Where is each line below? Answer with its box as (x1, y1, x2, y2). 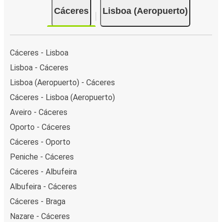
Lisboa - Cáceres (10, 62, 68, 72)
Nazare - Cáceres (10, 211, 70, 221)
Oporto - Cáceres (10, 122, 70, 132)
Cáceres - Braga (10, 196, 65, 206)
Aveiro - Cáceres (10, 107, 67, 117)
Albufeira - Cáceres (10, 181, 77, 191)
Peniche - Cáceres (10, 152, 74, 162)
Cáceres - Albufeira (10, 166, 77, 176)
